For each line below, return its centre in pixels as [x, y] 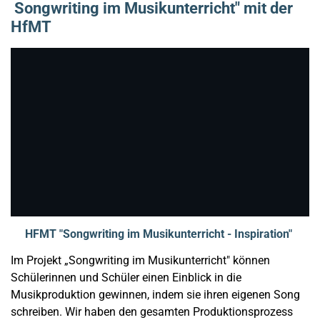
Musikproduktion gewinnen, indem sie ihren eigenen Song [155, 295]
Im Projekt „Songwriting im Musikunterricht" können [140, 261]
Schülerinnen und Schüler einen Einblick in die [126, 278]
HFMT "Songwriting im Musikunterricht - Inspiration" [159, 234]
